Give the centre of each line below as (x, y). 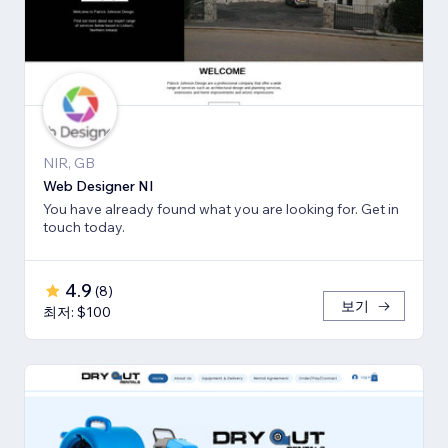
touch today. (84, 227)
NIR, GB (69, 163)
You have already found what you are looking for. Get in (221, 209)
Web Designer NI (98, 186)
